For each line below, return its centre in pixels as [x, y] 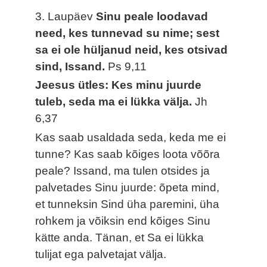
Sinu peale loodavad [152, 16]
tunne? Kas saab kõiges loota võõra [128, 154]
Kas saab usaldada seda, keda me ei [131, 138]
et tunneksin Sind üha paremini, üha [128, 204]
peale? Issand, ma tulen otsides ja [123, 171]
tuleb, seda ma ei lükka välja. [115, 102]
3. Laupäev [66, 16]
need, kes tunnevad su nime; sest [128, 33]
